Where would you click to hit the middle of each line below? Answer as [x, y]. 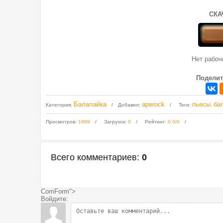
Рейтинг [155, 122]
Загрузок [114, 122]
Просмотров [60, 122]
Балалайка [90, 104]
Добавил [128, 105]
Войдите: [55, 199]
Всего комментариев [94, 157]
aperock [153, 104]
